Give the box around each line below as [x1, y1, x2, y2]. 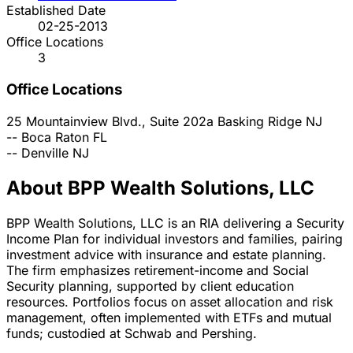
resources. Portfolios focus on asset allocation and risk [6, 293, 333, 310]
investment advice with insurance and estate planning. [6, 246, 326, 262]
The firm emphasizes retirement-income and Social [6, 262, 309, 278]
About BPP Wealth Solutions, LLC [6, 176, 314, 199]
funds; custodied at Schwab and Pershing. [6, 325, 257, 341]
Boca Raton [21, 128, 89, 145]
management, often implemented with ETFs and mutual [6, 309, 332, 325]
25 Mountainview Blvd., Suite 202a [6, 113, 217, 129]
